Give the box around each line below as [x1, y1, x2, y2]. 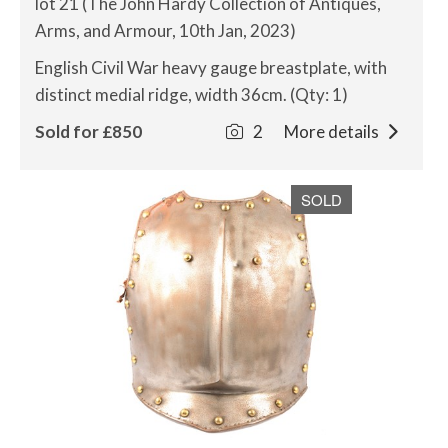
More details [283, 121, 382, 142]
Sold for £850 [35, 121, 142, 142]
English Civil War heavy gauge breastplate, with [35, 57, 387, 78]
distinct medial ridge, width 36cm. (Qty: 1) [35, 84, 348, 105]
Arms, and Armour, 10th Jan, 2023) [35, 20, 296, 41]
